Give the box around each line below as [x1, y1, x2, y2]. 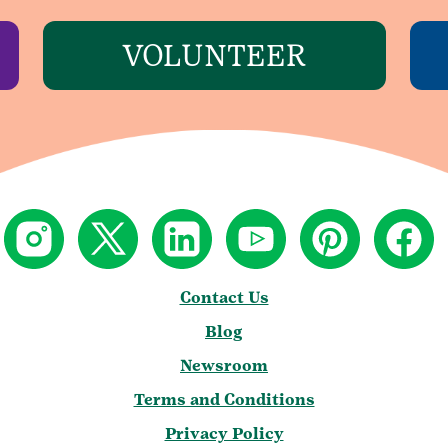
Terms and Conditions [133, 390, 315, 410]
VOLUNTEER [121, 38, 307, 74]
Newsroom [180, 356, 268, 376]
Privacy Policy [164, 424, 284, 444]
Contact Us [179, 288, 269, 308]
